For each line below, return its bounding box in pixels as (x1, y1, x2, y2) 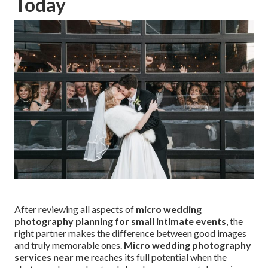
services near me (14, 251, 89, 263)
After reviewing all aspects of (14, 203, 136, 215)
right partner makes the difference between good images (14, 227, 246, 239)
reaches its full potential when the (89, 251, 227, 263)
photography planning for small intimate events (14, 215, 226, 227)
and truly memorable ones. (14, 239, 124, 251)
